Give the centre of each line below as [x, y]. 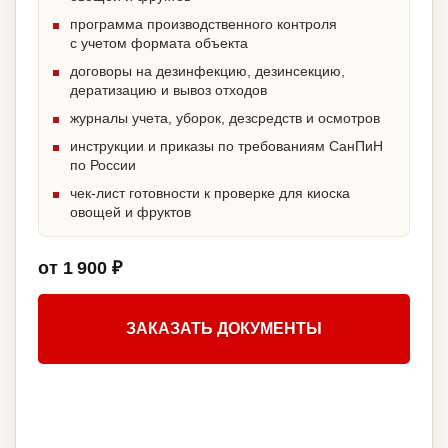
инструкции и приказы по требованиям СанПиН [226, 146]
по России [103, 165]
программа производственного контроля [203, 24]
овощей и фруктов [130, 212]
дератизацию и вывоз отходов [168, 90]
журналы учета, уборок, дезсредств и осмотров [225, 118]
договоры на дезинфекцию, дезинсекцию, [207, 71]
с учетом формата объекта [159, 43]
